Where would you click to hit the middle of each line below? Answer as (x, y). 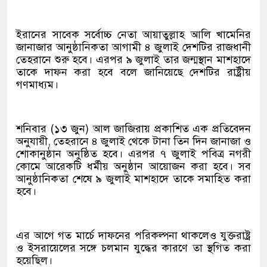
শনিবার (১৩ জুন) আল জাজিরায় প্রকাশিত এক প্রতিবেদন (133, 129)
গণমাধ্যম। (37, 85)
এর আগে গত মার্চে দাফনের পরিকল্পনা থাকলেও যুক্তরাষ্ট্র (133, 235)
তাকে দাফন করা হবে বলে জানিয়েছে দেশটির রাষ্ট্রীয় (133, 72)
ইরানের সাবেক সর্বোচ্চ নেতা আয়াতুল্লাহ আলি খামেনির (133, 35)
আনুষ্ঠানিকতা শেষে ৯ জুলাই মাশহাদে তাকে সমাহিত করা (133, 179)
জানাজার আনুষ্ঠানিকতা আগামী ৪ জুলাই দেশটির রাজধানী (133, 47)
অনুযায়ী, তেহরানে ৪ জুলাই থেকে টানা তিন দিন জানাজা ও (133, 141)
